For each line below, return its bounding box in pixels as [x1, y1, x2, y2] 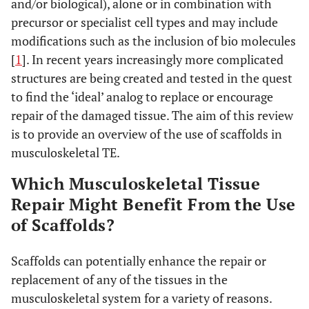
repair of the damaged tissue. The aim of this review [11, 107, 293, 123]
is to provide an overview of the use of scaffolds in [11, 126, 282, 142]
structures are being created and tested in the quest [11, 70, 292, 86]
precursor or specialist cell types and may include [11, 14, 278, 30]
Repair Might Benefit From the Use [11, 193, 296, 215]
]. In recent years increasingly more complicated [22, 51, 283, 68]
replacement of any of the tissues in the [11, 271, 228, 288]
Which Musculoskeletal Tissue [11, 172, 261, 195]
